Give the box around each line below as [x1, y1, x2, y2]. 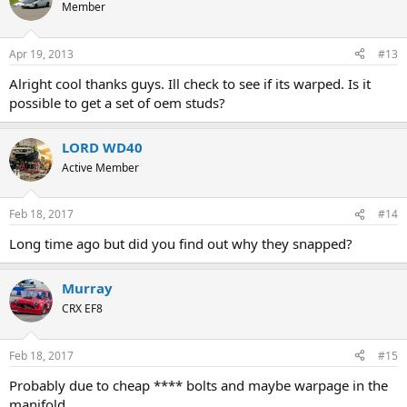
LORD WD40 [62, 137, 143, 156]
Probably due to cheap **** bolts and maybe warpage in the [9, 375, 388, 394]
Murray [62, 279, 113, 298]
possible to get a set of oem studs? [9, 93, 225, 112]
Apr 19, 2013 [9, 45, 74, 62]
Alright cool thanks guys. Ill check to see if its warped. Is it [9, 74, 371, 93]
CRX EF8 [62, 301, 103, 317]
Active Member [62, 159, 139, 175]
